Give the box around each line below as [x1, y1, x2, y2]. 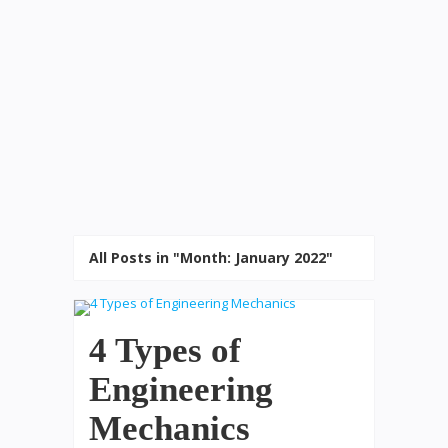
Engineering [89, 370, 273, 409]
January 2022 [235, 248, 326, 267]
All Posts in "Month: [89, 248, 235, 267]
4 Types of [89, 331, 241, 370]
